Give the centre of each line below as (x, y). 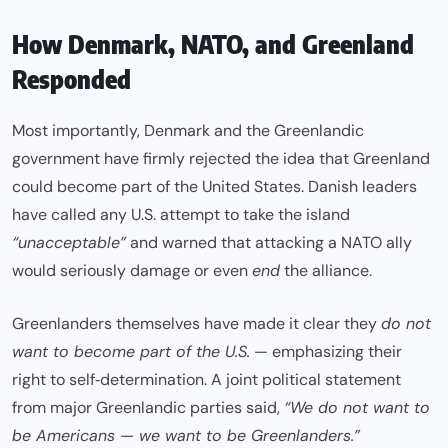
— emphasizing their (326, 352)
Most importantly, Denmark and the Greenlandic (188, 131)
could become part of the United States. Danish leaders (214, 187)
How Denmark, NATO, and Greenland (213, 44)
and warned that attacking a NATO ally (269, 243)
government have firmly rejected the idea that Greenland (221, 159)
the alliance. (326, 271)
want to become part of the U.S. (131, 352)
